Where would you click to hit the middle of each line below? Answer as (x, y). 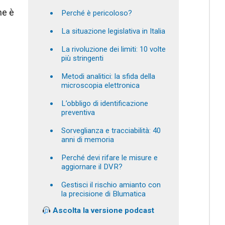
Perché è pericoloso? (97, 13)
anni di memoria (88, 140)
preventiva (78, 113)
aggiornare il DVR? (92, 167)
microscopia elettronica (100, 86)
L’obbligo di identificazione (105, 104)
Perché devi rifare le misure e (109, 158)
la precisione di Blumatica (103, 194)
